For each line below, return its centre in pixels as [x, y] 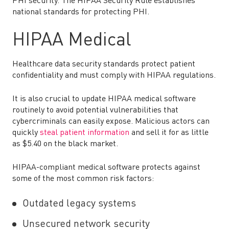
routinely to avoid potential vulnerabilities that [95, 110]
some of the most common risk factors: [83, 179]
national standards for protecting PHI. [81, 12]
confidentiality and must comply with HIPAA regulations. [114, 76]
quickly [26, 133]
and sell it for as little [169, 133]
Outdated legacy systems [79, 204]
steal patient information [85, 133]
